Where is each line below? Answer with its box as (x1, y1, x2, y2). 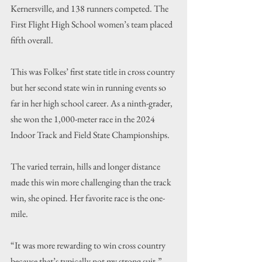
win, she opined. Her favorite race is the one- (11, 192, 165, 205)
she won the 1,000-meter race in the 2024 (11, 113, 157, 126)
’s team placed (124, 18, 174, 31)
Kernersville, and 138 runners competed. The (11, 2, 170, 15)
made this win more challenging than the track (11, 176, 173, 189)
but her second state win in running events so (11, 81, 168, 94)
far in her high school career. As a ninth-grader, (11, 97, 174, 110)
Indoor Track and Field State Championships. (11, 129, 170, 142)
